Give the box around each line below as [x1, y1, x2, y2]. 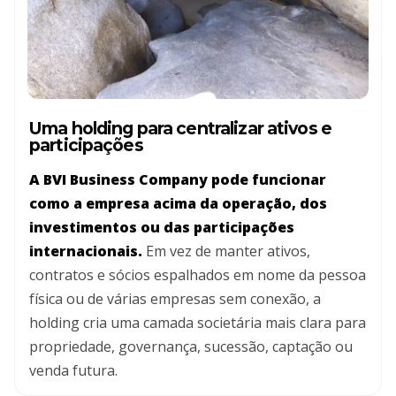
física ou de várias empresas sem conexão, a [29, 288, 321, 308]
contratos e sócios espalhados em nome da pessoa [29, 264, 366, 285]
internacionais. [29, 240, 142, 261]
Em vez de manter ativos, [142, 240, 310, 261]
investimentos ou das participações [29, 217, 294, 237]
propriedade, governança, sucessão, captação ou [29, 336, 353, 356]
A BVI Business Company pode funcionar [29, 169, 326, 189]
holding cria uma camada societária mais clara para [29, 312, 366, 332]
